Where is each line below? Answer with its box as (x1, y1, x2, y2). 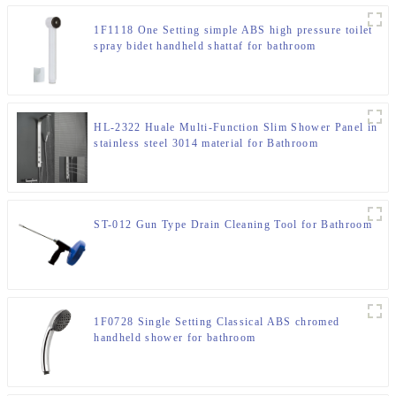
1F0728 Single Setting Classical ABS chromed (94, 315, 340, 328)
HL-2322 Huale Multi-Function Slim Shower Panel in (94, 120, 378, 133)
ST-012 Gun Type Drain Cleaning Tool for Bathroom (94, 217, 372, 231)
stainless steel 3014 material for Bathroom (94, 136, 318, 149)
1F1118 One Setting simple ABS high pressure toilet (94, 23, 373, 36)
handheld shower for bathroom (94, 331, 256, 344)
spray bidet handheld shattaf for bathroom (94, 39, 316, 52)
